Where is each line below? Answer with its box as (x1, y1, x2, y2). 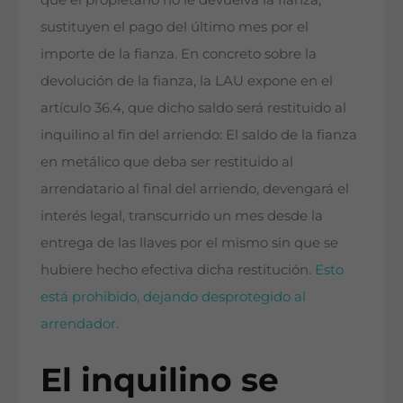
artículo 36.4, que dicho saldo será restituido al (40, 98, 346, 116)
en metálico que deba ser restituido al (40, 152, 293, 170)
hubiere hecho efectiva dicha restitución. (40, 260, 315, 278)
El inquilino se (40, 359, 279, 399)
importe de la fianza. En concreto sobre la (40, 44, 317, 62)
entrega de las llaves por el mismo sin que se (40, 233, 338, 251)
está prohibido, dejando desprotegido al (40, 287, 306, 305)
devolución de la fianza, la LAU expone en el (40, 71, 333, 89)
